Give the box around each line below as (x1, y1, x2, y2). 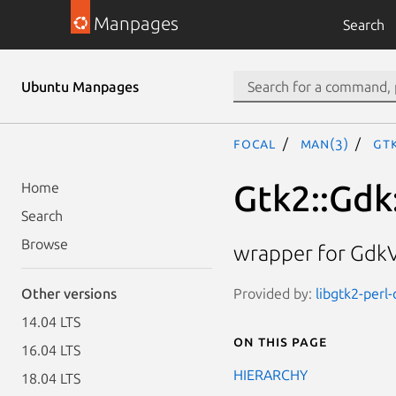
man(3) (300, 135, 349, 151)
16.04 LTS (21, 342, 80, 358)
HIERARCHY (233, 366, 308, 383)
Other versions (21, 286, 117, 301)
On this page (233, 332, 327, 349)
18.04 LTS (21, 370, 80, 386)
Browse (21, 236, 68, 252)
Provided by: (233, 285, 316, 301)
